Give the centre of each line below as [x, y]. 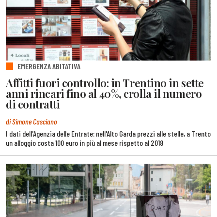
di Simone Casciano [31, 121]
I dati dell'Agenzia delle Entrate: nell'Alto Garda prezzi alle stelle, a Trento [108, 133]
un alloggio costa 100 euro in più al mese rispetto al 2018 [85, 143]
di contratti [33, 104]
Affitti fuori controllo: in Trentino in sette [105, 83]
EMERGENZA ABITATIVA [49, 66]
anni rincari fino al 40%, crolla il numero [104, 94]
